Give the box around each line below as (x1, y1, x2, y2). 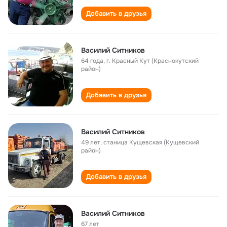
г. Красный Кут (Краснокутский (106, 57, 199, 65)
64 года (81, 57, 103, 65)
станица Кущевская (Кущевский (103, 138, 199, 146)
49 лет (81, 138, 100, 146)
